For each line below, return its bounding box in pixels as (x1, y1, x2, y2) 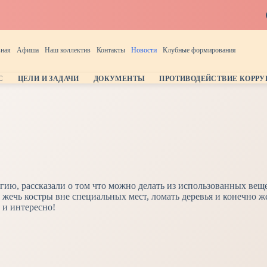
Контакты (96, 45, 125, 54)
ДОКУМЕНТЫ (93, 74, 145, 83)
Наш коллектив (44, 45, 91, 54)
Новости (131, 45, 157, 54)
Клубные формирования (162, 45, 236, 54)
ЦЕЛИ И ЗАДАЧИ (17, 74, 79, 83)
